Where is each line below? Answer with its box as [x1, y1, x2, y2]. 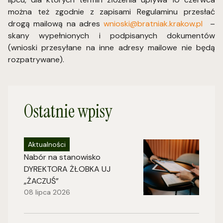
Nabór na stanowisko [24, 152, 101, 163]
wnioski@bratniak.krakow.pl [104, 18, 203, 29]
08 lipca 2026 [24, 188, 70, 197]
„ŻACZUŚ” [24, 176, 59, 187]
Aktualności [28, 140, 66, 149]
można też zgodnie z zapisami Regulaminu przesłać [8, 6, 215, 17]
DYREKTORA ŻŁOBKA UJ [24, 164, 111, 175]
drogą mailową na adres [8, 18, 104, 29]
